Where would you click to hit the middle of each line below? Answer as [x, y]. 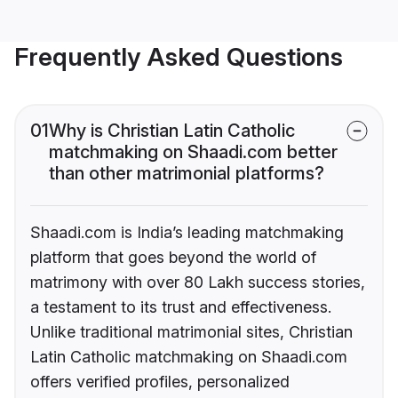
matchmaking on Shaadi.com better [193, 152]
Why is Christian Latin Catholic [172, 131]
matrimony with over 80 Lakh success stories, [198, 283]
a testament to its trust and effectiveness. [181, 307]
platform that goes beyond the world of [173, 258]
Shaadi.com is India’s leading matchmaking [187, 233]
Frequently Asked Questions [179, 57]
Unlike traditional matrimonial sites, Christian [191, 332]
